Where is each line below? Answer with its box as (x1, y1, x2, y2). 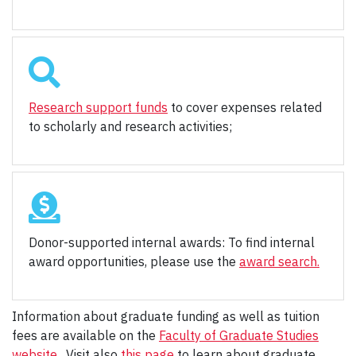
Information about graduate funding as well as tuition (12, 308, 319, 325)
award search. (239, 253, 319, 270)
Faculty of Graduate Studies (159, 327, 319, 344)
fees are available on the (12, 327, 159, 344)
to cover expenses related (168, 99, 322, 116)
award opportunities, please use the (29, 253, 239, 270)
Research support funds (29, 99, 168, 116)
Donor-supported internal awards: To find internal (29, 234, 315, 251)
